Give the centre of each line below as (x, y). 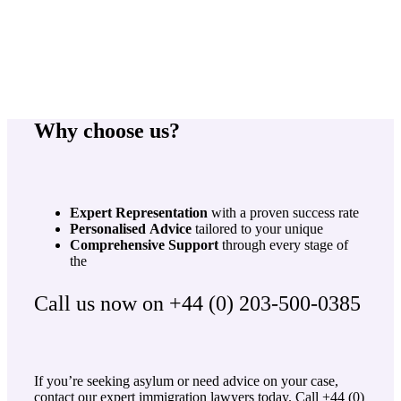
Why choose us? (107, 130)
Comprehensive (117, 245)
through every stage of (283, 245)
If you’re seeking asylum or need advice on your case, (186, 381)
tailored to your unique (257, 229)
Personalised (108, 229)
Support (193, 245)
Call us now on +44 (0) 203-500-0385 (197, 304)
